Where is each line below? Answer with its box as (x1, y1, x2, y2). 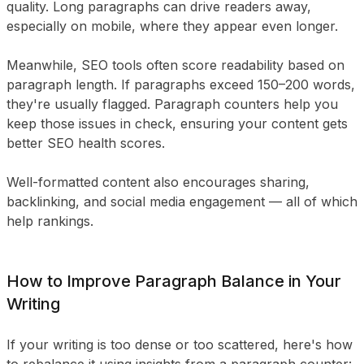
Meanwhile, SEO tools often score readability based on (6, 57, 344, 73)
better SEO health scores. (6, 135, 165, 151)
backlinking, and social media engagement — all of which (6, 193, 357, 210)
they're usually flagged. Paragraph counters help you (6, 96, 338, 112)
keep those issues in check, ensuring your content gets (6, 115, 348, 132)
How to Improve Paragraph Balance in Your (6, 271, 341, 291)
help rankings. (6, 213, 93, 229)
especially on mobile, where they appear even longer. (6, 18, 338, 34)
